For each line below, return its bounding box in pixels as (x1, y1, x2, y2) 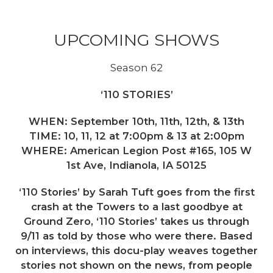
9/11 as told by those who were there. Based (21, 229, 252, 242)
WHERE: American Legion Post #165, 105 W (21, 144, 252, 157)
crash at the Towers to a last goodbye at (30, 200, 243, 213)
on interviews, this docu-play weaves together (15, 244, 258, 257)
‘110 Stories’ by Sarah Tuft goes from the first (18, 185, 255, 198)
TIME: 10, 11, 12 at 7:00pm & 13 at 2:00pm (29, 129, 244, 142)
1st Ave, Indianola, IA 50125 (66, 158, 207, 171)
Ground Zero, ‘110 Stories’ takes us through (24, 214, 249, 227)
